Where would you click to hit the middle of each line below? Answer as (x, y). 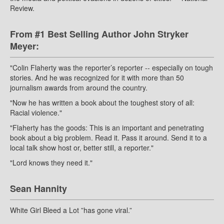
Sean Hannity (38, 189)
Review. (22, 8)
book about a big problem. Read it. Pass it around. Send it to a (108, 138)
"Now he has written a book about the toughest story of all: (102, 103)
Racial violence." (36, 113)
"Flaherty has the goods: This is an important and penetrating (107, 128)
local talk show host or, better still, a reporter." (82, 148)
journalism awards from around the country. (79, 88)
